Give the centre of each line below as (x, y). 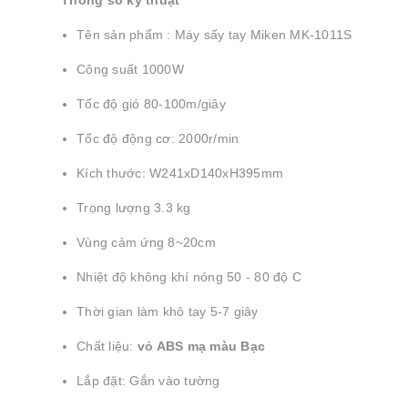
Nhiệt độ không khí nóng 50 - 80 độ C (189, 277)
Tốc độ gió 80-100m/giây (151, 104)
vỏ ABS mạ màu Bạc (201, 346)
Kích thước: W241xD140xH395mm (180, 173)
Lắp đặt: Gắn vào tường (148, 381)
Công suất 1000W (130, 69)
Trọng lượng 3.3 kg (134, 208)
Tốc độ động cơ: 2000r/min (158, 138)
